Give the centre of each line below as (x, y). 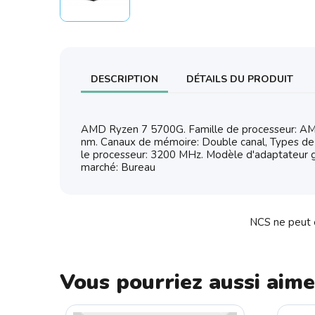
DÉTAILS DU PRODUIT (240, 79)
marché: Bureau (118, 168)
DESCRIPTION (124, 79)
